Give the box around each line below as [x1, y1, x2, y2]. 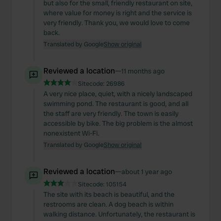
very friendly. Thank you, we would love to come [43, 18, 190, 27]
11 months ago [121, 67, 165, 75]
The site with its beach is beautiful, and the [43, 190, 175, 199]
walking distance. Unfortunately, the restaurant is [43, 210, 195, 219]
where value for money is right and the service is [43, 8, 192, 17]
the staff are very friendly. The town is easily [43, 109, 179, 118]
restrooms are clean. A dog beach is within [43, 200, 174, 209]
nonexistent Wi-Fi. [43, 129, 99, 138]
